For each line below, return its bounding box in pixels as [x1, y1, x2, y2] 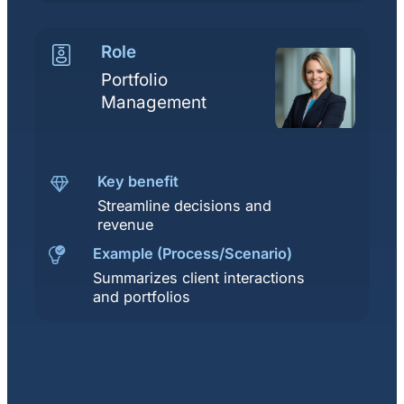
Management [101, 91, 207, 113]
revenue [97, 216, 158, 234]
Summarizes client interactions [93, 269, 305, 288]
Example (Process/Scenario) [93, 244, 292, 263]
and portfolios [93, 288, 190, 307]
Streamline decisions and [97, 197, 271, 216]
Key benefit [97, 172, 179, 191]
